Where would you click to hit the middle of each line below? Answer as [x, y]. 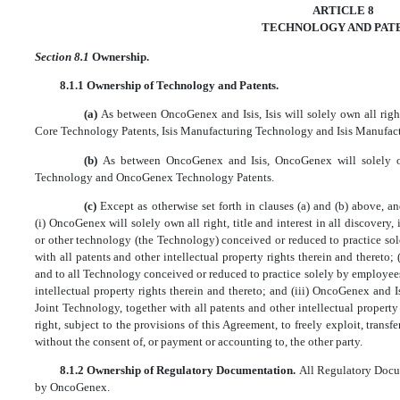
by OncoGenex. [72, 387]
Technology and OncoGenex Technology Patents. [154, 177]
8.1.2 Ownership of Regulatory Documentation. [179, 371]
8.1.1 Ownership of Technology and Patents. [169, 86]
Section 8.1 [63, 56]
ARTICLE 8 [344, 11]
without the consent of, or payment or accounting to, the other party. [199, 342]
